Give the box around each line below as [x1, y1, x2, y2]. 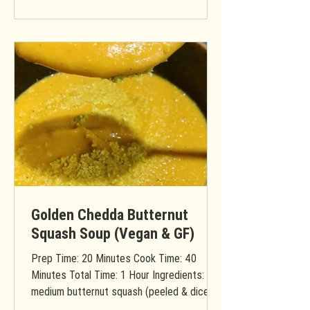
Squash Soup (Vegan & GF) [31, 224, 194, 243]
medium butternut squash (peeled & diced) [31, 284, 218, 298]
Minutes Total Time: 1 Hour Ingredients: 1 [31, 268, 212, 282]
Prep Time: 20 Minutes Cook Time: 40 [31, 251, 197, 265]
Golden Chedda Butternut [31, 206, 188, 224]
